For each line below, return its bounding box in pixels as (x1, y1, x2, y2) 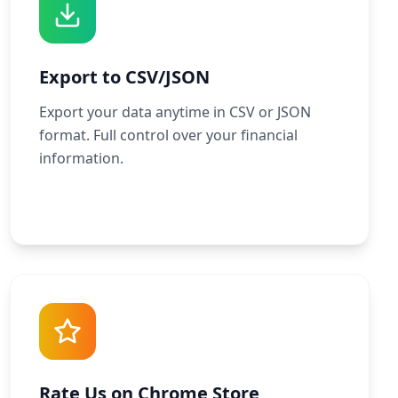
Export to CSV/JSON (38, 65, 210, 89)
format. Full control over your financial (38, 125, 298, 145)
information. (38, 148, 123, 168)
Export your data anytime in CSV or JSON (38, 102, 311, 122)
